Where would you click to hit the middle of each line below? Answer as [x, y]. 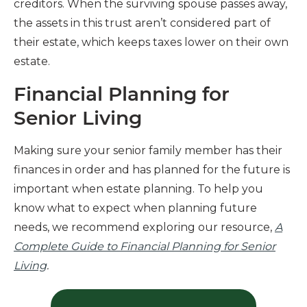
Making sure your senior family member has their [148, 150]
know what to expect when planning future [135, 208]
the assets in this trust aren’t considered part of [142, 23]
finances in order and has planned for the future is [152, 169]
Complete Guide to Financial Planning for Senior [145, 246]
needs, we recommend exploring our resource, [144, 227]
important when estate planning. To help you [138, 188]
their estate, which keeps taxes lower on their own [151, 42]
